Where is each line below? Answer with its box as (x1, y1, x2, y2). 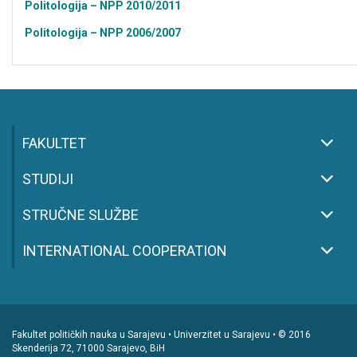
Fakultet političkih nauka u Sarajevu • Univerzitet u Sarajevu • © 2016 (12, 329, 311, 340)
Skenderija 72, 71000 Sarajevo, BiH (12, 343, 165, 354)
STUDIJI (22, 171, 73, 187)
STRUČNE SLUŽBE (22, 206, 139, 223)
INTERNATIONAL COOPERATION (22, 242, 227, 259)
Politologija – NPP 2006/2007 (25, 26, 181, 39)
